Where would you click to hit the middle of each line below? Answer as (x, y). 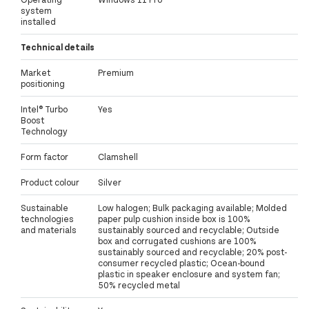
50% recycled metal (139, 285)
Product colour (50, 182)
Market (36, 73)
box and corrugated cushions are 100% (177, 241)
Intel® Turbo (44, 109)
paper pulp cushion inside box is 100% (174, 219)
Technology (44, 131)
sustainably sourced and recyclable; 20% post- (192, 252)
